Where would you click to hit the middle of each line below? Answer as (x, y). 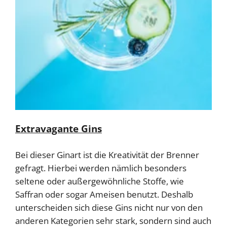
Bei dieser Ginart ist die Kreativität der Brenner (107, 155)
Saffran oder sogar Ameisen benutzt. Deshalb (104, 195)
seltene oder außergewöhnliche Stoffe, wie (100, 181)
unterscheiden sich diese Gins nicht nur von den (109, 208)
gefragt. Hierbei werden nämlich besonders (101, 168)
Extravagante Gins (59, 128)
